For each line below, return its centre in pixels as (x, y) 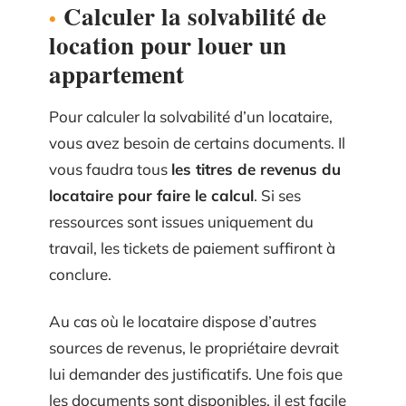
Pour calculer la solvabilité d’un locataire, (191, 117)
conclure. (80, 275)
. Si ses (277, 196)
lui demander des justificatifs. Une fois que (196, 373)
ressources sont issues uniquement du (181, 222)
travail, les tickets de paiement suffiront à (192, 248)
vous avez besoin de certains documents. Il (197, 143)
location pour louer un (168, 45)
